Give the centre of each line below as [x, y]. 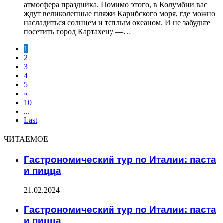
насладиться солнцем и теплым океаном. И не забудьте [117, 22]
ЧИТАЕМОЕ [26, 139]
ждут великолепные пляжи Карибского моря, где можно [119, 13]
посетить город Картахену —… [78, 31]
